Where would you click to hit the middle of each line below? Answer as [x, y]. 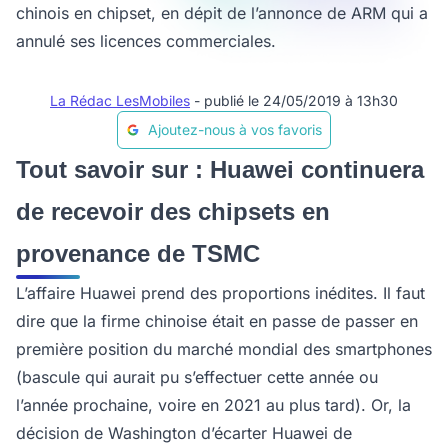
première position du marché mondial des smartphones [224, 349]
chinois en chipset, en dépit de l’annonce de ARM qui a [222, 13]
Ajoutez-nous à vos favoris [235, 129]
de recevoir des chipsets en [173, 211]
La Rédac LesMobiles [120, 100]
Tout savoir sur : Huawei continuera [220, 169]
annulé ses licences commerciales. [146, 41]
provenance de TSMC [138, 253]
